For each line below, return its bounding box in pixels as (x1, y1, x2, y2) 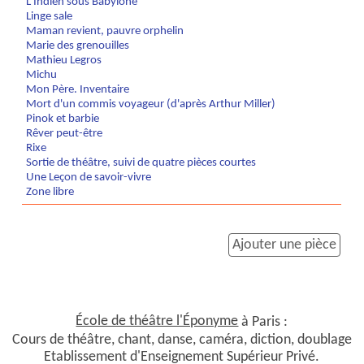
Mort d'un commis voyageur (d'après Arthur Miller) (26, 98, 276, 111)
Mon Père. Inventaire (26, 84, 130, 97)
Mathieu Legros (26, 54, 102, 67)
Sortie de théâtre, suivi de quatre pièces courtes (26, 157, 257, 170)
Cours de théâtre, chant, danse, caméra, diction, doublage (11, 333, 352, 348)
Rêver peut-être (26, 128, 103, 141)
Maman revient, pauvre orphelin (26, 25, 184, 38)
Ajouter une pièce (232, 238, 337, 252)
